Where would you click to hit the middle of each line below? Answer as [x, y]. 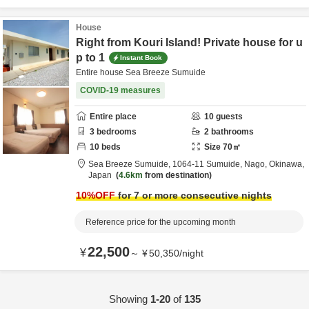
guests [228, 117]
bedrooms [116, 132]
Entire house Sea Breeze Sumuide [141, 72]
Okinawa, [287, 164]
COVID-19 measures [120, 90]
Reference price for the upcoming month [161, 222]
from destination [176, 175]
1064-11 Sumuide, [208, 164]
